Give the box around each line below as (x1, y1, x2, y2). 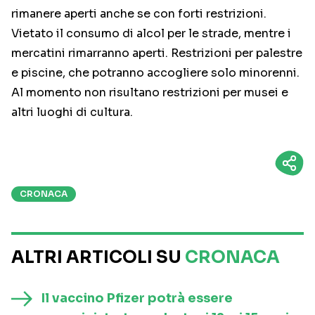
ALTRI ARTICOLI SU (11, 247, 185, 269)
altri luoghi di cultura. (11, 105, 133, 120)
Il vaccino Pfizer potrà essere (41, 290, 233, 307)
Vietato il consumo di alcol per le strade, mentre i (11, 26, 291, 41)
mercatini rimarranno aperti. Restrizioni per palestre (11, 46, 302, 61)
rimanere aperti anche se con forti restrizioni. (11, 6, 266, 22)
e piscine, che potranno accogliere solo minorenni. (11, 65, 300, 81)
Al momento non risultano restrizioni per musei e (11, 85, 288, 101)
